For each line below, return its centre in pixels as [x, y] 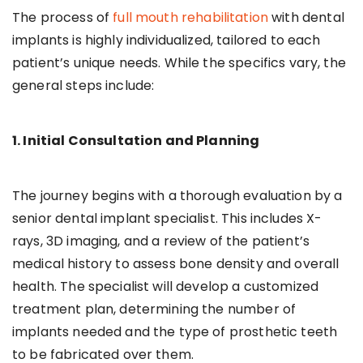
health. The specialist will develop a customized [166, 286]
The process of [63, 17]
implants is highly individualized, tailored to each [167, 40]
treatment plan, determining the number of [154, 309]
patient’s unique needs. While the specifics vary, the [179, 62]
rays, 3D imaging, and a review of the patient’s [161, 241]
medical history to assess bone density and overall [176, 263]
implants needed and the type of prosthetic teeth [175, 331]
